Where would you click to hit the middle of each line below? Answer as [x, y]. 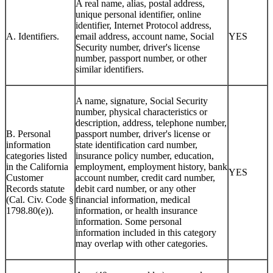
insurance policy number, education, [145, 156]
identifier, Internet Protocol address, [144, 26]
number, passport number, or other [141, 58]
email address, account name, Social [145, 37]
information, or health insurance [136, 211]
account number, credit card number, [145, 178]
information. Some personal [129, 222]
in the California [37, 167]
